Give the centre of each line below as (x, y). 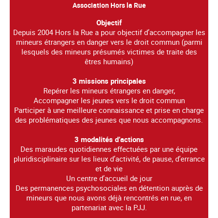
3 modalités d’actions (109, 139)
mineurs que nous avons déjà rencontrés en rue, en (109, 197)
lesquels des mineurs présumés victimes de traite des (109, 51)
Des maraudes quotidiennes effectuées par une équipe (109, 149)
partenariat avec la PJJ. (109, 207)
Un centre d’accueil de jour (109, 178)
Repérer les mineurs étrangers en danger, (109, 90)
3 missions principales (109, 81)
